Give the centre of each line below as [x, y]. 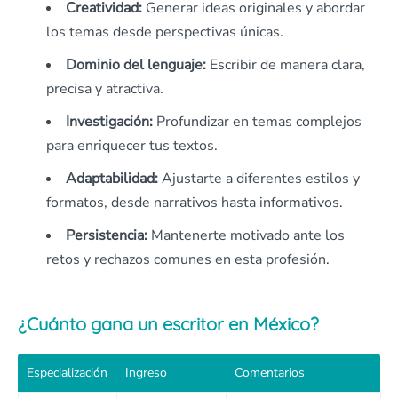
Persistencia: [107, 235]
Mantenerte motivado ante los [246, 235]
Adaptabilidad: [112, 179]
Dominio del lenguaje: [136, 65]
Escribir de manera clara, [286, 65]
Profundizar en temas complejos [257, 122]
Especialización [67, 373]
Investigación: [109, 122]
